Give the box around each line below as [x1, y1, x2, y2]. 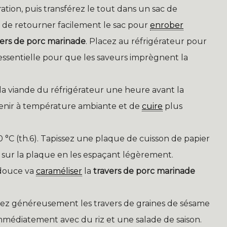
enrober [150, 20, 183, 30]
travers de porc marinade [93, 166, 195, 176]
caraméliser [36, 166, 82, 176]
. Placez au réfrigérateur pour [86, 36, 207, 47]
